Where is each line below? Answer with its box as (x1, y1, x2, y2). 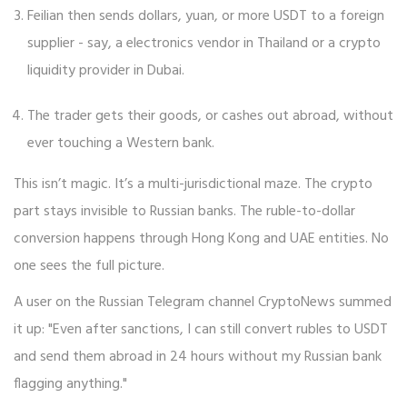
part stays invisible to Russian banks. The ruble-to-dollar (14, 200, 355, 224)
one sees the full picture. (14, 254, 164, 279)
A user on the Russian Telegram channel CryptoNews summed (14, 291, 392, 315)
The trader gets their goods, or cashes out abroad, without (27, 104, 393, 129)
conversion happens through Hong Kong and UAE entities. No (14, 227, 389, 252)
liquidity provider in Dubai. (27, 59, 184, 84)
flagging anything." (14, 372, 127, 397)
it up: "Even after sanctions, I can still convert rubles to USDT (14, 318, 388, 342)
